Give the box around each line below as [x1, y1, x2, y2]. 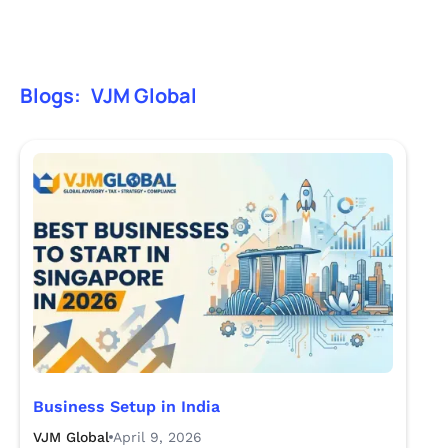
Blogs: [20, 82, 81, 109]
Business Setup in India [33, 397, 220, 416]
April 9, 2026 [113, 429, 202, 445]
